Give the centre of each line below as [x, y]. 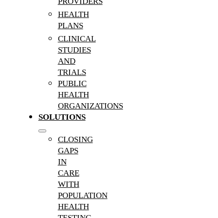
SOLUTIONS [62, 117]
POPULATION [82, 195]
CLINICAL [77, 38]
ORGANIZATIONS [90, 106]
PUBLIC [72, 83]
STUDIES [74, 50]
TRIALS [72, 72]
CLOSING [75, 139]
